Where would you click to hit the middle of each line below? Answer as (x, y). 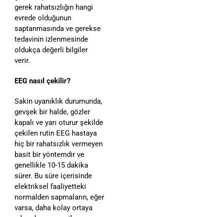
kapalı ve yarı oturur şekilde (59, 122)
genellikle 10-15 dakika (51, 165)
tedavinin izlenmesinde (51, 39)
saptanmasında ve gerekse (58, 28)
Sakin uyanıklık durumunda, (58, 101)
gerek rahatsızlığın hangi (54, 7)
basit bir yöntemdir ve (49, 154)
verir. (22, 60)
